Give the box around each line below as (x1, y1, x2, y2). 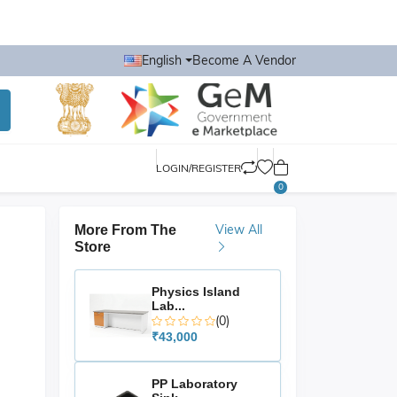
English (142, 52, 183, 68)
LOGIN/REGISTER (156, 161, 241, 175)
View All (214, 222, 262, 237)
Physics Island (152, 284, 240, 299)
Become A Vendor (192, 52, 296, 68)
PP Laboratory (152, 377, 237, 391)
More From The (74, 222, 176, 237)
